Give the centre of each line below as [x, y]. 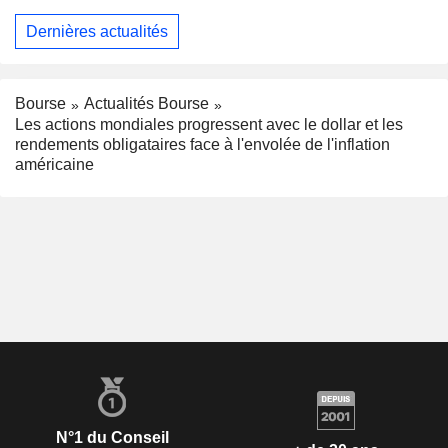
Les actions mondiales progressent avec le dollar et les [209, 125]
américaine [54, 165]
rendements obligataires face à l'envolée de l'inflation [202, 145]
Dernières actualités [97, 31]
